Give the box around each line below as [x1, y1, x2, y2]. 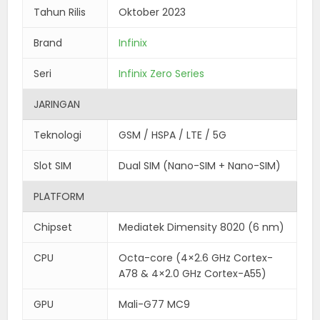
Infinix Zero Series [119, 66, 205, 81]
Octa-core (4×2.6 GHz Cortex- [119, 250, 274, 265]
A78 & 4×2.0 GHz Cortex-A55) [119, 266, 267, 281]
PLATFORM [34, 189, 85, 204]
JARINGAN [34, 96, 81, 111]
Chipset [34, 219, 73, 234]
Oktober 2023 [119, 4, 186, 19]
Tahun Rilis [34, 4, 86, 19]
